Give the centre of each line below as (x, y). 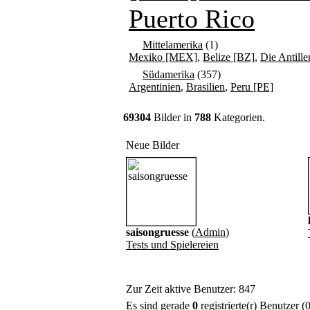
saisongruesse (157, 232)
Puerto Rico (192, 19)
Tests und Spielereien (172, 245)
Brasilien (206, 87)
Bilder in (173, 117)
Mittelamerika (173, 45)
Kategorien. (238, 117)
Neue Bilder (153, 145)
